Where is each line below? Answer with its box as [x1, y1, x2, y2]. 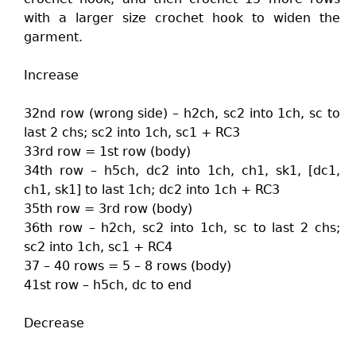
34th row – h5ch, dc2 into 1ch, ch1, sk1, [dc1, [24, 163, 340, 178]
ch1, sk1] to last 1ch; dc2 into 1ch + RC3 [24, 182, 280, 197]
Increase [24, 68, 79, 83]
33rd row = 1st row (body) [24, 144, 191, 159]
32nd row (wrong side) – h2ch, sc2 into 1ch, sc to [24, 106, 340, 121]
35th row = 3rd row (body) [24, 201, 192, 216]
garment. [24, 29, 83, 44]
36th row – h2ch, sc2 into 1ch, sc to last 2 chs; [24, 220, 340, 235]
